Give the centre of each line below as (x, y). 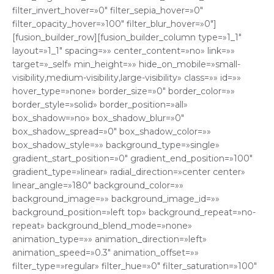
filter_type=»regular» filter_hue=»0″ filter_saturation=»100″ (135, 266)
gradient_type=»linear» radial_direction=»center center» (129, 172)
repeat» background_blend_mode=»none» (102, 226)
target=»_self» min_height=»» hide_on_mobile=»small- (126, 65)
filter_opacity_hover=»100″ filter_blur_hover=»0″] (114, 24)
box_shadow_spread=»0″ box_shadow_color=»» (112, 132)
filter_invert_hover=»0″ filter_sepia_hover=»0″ (108, 11)
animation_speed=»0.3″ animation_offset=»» (106, 253)
